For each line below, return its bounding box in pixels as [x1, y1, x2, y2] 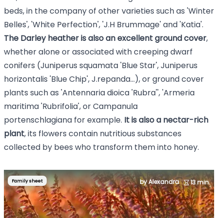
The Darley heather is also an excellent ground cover [4, 33, 206, 44]
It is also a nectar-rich [124, 114, 208, 126]
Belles [4, 19, 26, 30]
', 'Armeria [157, 87, 195, 98]
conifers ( [4, 60, 40, 71]
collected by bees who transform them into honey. [4, 142, 199, 153]
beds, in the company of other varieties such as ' [4, 5, 188, 17]
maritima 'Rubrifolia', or [4, 101, 93, 112]
